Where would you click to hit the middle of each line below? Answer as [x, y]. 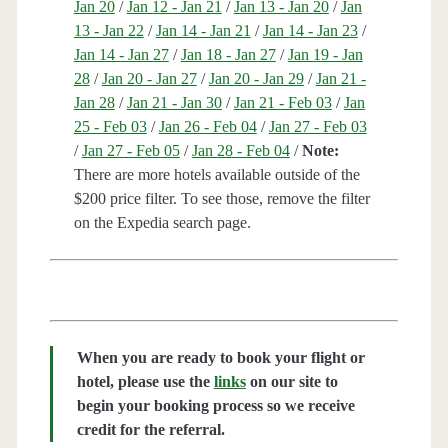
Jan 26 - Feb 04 [207, 127]
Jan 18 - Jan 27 [228, 55]
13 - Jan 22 [108, 31]
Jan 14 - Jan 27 [121, 55]
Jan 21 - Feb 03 [282, 103]
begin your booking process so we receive [215, 406]
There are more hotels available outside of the [216, 175]
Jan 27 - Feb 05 [130, 151]
